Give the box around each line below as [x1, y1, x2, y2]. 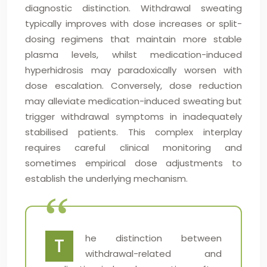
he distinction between [85, 232, 222, 244]
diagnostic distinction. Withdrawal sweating [25, 2, 242, 14]
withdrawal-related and [85, 247, 222, 260]
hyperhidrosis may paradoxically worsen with [25, 64, 242, 76]
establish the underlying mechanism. [25, 172, 188, 185]
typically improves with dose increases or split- [25, 17, 242, 30]
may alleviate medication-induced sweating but [25, 95, 242, 107]
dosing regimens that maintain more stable [25, 33, 242, 45]
